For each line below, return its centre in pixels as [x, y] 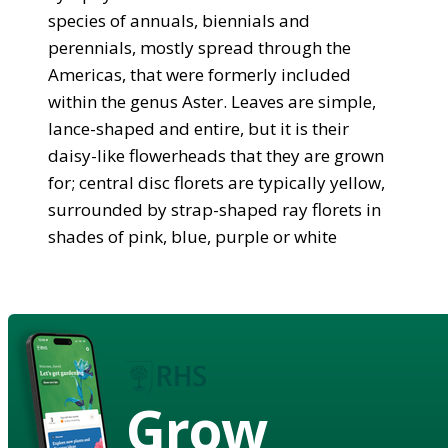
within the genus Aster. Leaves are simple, [212, 101]
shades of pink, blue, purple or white [192, 236]
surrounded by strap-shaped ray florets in [214, 209]
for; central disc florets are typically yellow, [216, 182]
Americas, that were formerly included [199, 74]
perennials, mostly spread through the [199, 47]
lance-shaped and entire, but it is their [198, 128]
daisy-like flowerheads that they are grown [216, 155]
